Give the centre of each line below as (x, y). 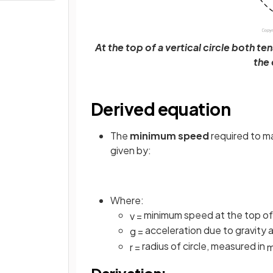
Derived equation (161, 108)
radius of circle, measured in (204, 246)
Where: (127, 200)
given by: (131, 150)
